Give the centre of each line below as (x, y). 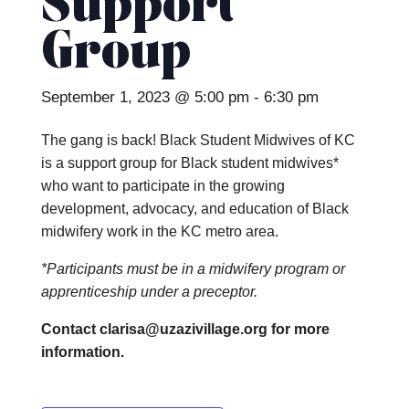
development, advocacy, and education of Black (195, 209)
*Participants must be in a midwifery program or (193, 269)
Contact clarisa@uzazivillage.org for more (185, 329)
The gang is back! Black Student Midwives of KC (198, 140)
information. (83, 352)
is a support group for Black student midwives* (190, 163)
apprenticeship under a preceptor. (149, 292)
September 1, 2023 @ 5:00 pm (145, 97)
